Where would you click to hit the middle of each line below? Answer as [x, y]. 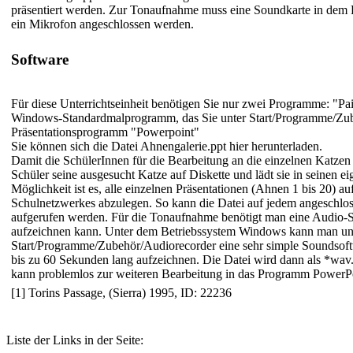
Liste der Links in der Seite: [75, 340]
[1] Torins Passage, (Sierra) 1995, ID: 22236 [121, 293]
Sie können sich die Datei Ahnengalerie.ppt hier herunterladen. [167, 147]
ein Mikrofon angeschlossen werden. [102, 24]
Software [40, 59]
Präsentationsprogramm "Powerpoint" [105, 132]
